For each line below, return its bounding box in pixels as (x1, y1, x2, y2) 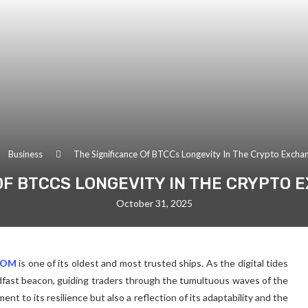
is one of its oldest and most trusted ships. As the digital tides (19, 256, 289, 269)
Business (8, 148, 43, 159)
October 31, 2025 (115, 197, 192, 209)
